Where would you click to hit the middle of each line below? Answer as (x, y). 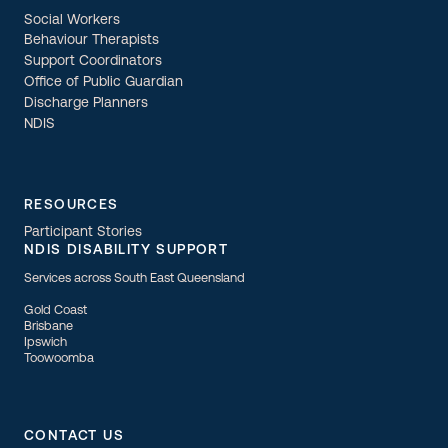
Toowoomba (59, 358)
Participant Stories (83, 233)
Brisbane (48, 326)
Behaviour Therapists (91, 41)
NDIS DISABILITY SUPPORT (126, 251)
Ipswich (45, 342)
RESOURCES (71, 206)
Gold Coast (55, 310)
